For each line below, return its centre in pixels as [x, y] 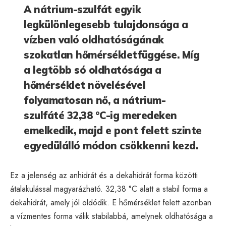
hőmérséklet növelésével [85, 85]
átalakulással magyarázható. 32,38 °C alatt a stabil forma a [109, 189]
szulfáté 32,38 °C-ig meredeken [100, 115]
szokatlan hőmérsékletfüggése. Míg [112, 54]
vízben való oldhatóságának [94, 39]
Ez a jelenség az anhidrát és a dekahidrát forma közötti [104, 175]
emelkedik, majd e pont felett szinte [113, 130]
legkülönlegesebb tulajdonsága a [106, 24]
